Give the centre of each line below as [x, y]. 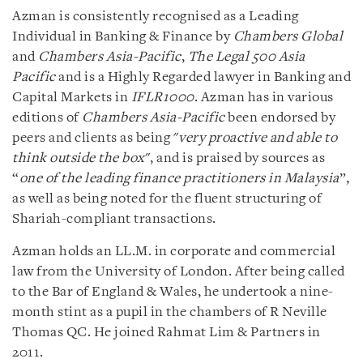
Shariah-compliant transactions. [114, 219]
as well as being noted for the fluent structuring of [167, 199]
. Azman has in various [264, 97]
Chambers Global [288, 36]
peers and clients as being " [95, 138]
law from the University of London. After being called [179, 271]
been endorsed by [280, 117]
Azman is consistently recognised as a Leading [156, 16]
